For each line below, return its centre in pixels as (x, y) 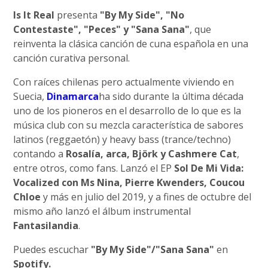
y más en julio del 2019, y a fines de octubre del (146, 197)
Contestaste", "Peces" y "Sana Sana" (102, 29)
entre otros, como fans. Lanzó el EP (94, 168)
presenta (77, 15)
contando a (40, 154)
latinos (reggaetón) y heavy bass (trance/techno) (122, 139)
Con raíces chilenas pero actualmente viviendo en (124, 82)
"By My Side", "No (142, 15)
